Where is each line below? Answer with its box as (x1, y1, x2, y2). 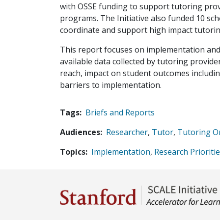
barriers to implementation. (60, 80, 162, 90)
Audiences (60, 127, 100, 137)
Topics (60, 146, 85, 157)
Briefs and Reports (85, 107, 155, 118)
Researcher (106, 127, 148, 137)
